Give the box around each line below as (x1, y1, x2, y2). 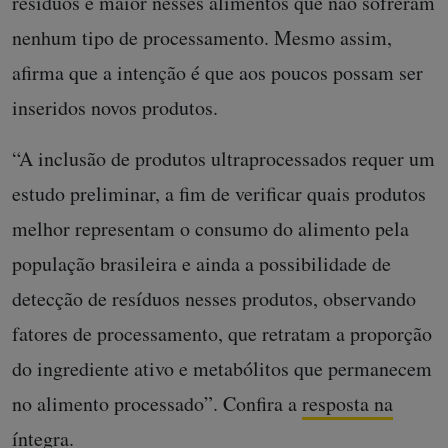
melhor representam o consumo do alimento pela (12, 215, 409, 242)
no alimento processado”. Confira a (12, 390, 302, 417)
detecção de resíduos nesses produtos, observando (12, 285, 416, 312)
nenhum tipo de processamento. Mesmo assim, (12, 24, 392, 51)
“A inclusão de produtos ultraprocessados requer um (12, 145, 435, 172)
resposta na (302, 390, 393, 417)
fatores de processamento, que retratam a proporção (12, 320, 432, 347)
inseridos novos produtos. (12, 94, 225, 121)
